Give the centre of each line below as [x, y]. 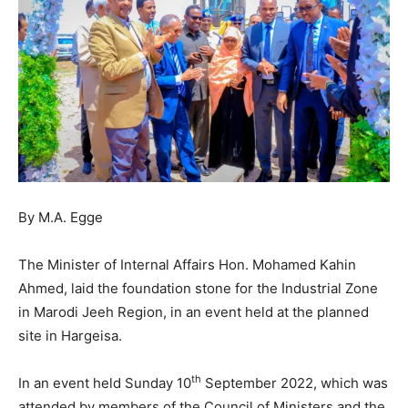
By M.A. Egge [61, 217]
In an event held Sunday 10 [105, 382]
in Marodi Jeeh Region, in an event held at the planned [194, 311]
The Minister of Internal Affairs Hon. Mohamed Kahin [187, 264]
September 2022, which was [295, 382]
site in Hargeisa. [70, 335]
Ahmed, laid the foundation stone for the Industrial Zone [198, 288]
